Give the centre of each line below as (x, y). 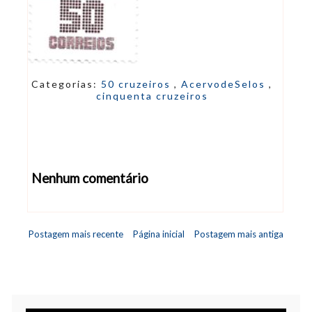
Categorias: (66, 84)
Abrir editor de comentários (98, 210)
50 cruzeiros (138, 84)
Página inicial (159, 234)
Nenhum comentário (90, 178)
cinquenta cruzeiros (152, 95)
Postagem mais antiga (239, 234)
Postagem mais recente (76, 234)
